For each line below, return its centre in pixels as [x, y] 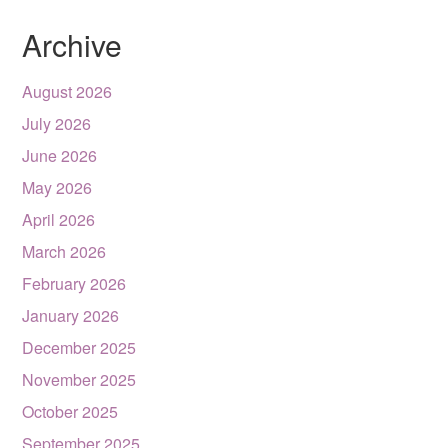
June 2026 [60, 155]
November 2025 [79, 379]
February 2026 [74, 283]
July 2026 [57, 123]
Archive [72, 44]
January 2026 [71, 315]
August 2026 [67, 91]
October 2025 [70, 411]
